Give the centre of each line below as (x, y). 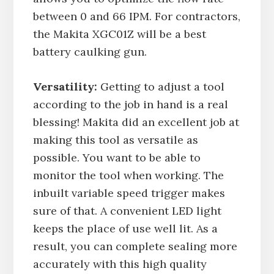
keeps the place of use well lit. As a (125, 228)
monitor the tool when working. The (128, 175)
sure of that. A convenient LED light (127, 210)
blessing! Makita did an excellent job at (136, 122)
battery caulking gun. (90, 51)
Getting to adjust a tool (161, 86)
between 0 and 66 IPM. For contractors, (136, 16)
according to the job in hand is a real (130, 104)
